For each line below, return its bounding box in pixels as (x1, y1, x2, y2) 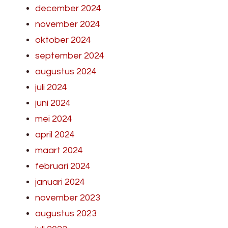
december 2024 (35, 3, 101, 13)
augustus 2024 (35, 66, 97, 76)
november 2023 (35, 192, 100, 203)
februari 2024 (35, 161, 91, 171)
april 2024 (35, 129, 75, 139)
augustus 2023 (35, 208, 97, 218)
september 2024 (35, 50, 104, 61)
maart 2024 (35, 145, 83, 155)
